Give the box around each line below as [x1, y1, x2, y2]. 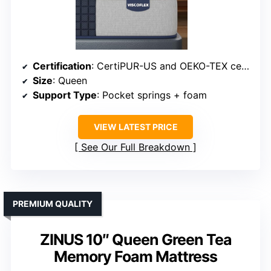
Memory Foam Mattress [54, 247, 217, 266]
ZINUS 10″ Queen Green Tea [39, 230, 232, 249]
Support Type [33, 89, 97, 102]
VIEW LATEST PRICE [93, 122, 178, 132]
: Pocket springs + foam [97, 89, 207, 102]
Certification [33, 60, 91, 73]
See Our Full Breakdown [81, 141, 190, 154]
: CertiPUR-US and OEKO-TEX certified [91, 60, 241, 73]
